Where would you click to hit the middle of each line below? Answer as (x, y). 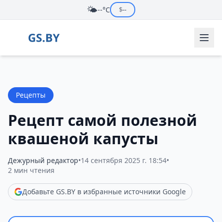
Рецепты (31, 95)
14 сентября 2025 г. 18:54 (124, 160)
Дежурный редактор (43, 160)
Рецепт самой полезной (103, 120)
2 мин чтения (31, 170)
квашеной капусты (83, 139)
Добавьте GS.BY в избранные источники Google (104, 192)
